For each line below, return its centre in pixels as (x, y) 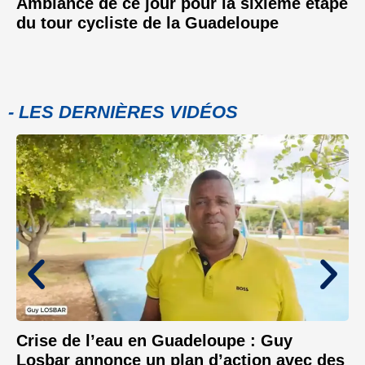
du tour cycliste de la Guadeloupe (147, 23)
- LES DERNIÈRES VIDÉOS (123, 112)
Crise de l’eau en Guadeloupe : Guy (154, 341)
